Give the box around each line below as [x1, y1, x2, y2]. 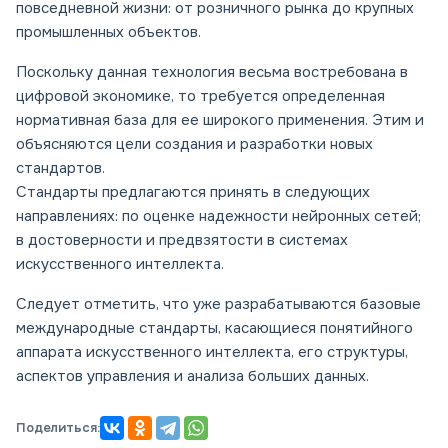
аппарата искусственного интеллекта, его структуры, [16, 342, 408, 363]
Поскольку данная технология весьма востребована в [16, 62, 408, 83]
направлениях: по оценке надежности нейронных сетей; [16, 206, 421, 227]
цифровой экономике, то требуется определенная [16, 86, 385, 107]
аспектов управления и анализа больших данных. [16, 366, 369, 387]
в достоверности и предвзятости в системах [16, 230, 348, 251]
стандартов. [16, 158, 105, 179]
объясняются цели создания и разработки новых [16, 134, 373, 155]
